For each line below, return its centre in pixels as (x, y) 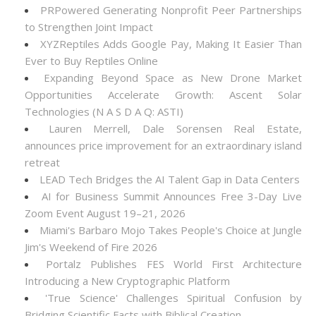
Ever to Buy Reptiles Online (91, 61)
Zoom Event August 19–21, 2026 (105, 213)
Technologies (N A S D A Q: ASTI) (104, 111)
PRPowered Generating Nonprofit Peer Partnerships (171, 10)
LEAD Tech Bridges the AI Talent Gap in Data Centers (170, 179)
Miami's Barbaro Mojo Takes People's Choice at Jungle (171, 230)
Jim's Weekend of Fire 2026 (91, 247)
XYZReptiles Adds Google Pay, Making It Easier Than (171, 44)
